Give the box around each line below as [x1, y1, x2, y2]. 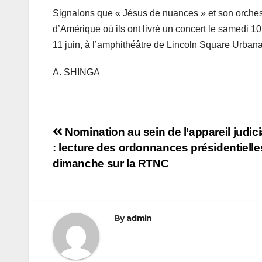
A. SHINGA [53, 67, 100, 78]
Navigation [52, 125, 149, 148]
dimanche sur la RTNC [53, 157, 169, 170]
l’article [52, 173, 115, 196]
